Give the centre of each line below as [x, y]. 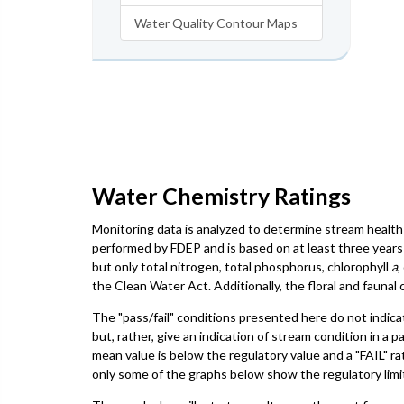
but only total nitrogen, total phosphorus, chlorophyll [242, 266]
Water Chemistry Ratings [221, 195]
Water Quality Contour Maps [216, 23]
